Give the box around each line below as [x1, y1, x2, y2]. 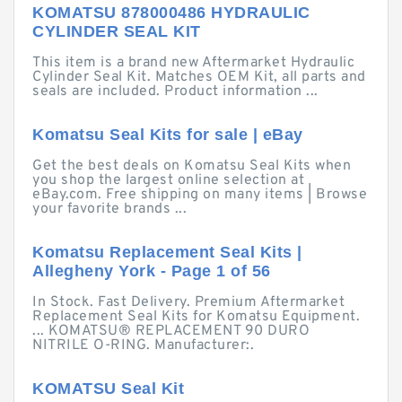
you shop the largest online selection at [32, 171, 304, 189]
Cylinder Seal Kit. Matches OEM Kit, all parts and [32, 68, 366, 86]
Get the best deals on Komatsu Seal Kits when [32, 157, 351, 175]
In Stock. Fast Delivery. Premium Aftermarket [32, 293, 345, 311]
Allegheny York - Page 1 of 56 [32, 262, 271, 280]
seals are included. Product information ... [32, 83, 319, 100]
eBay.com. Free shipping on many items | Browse [32, 186, 367, 204]
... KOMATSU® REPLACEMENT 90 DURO [32, 322, 310, 340]
